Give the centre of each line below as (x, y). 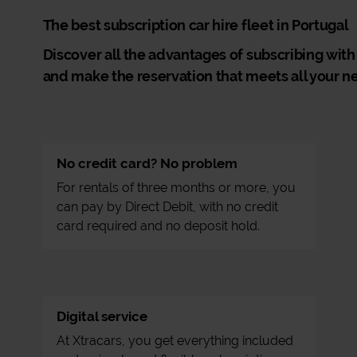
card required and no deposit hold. (158, 226)
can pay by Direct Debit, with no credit (167, 207)
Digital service (102, 316)
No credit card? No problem (147, 163)
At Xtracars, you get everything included (175, 341)
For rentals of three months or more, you (176, 188)
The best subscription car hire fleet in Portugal (196, 25)
